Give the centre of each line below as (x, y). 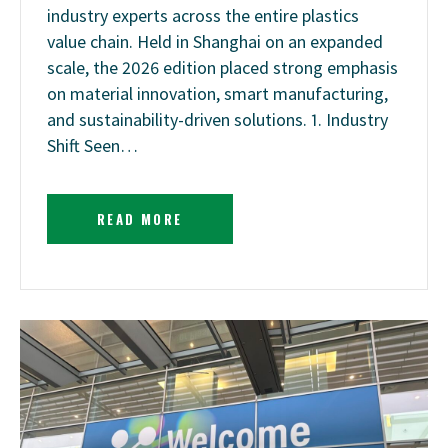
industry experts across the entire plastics (203, 16)
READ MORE (140, 219)
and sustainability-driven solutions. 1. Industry (217, 120)
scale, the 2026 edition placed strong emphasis (222, 68)
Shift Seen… (92, 146)
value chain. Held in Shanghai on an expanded (215, 42)
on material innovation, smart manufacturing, (217, 94)
